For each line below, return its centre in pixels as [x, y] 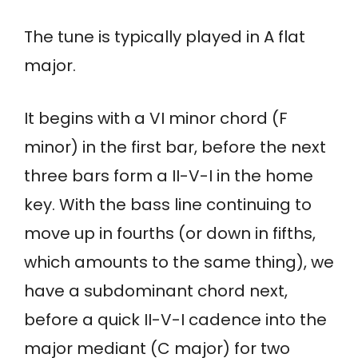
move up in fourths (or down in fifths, [170, 234]
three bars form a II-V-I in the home [169, 176]
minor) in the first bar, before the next [175, 147]
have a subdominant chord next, [156, 291]
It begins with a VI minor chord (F [156, 119]
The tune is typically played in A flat [165, 37]
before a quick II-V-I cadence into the [175, 320]
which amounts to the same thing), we [179, 263]
